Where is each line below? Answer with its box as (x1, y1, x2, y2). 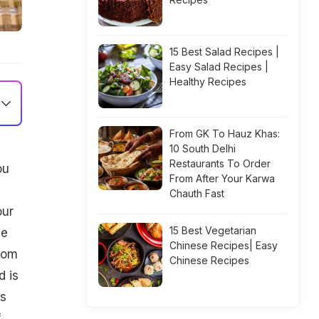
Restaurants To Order (169, 157, 271, 169)
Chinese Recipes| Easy (169, 239, 278, 251)
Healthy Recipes (169, 75, 246, 88)
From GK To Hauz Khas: (169, 127, 280, 140)
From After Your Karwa (169, 172, 275, 184)
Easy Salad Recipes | (169, 61, 268, 73)
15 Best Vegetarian (169, 224, 256, 236)
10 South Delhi (169, 142, 236, 155)
